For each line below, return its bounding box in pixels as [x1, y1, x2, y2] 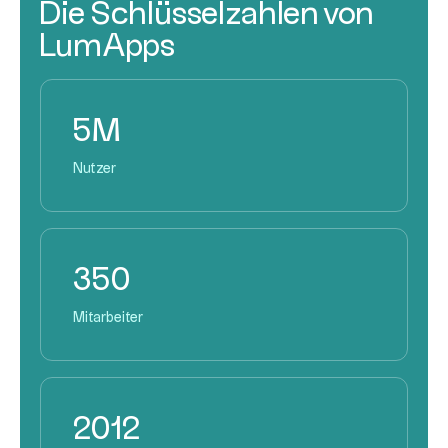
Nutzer [73, 162, 116, 176]
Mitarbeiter [73, 311, 143, 325]
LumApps [40, 31, 175, 62]
